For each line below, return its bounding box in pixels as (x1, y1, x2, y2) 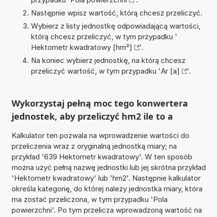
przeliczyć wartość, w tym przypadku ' (31, 66, 161, 76)
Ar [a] (160, 66, 180, 76)
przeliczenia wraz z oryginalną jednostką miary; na (11, 141, 177, 151)
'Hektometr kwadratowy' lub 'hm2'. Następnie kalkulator (11, 173, 201, 183)
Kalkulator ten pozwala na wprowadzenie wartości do (11, 130, 189, 140)
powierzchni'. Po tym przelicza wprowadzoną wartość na (11, 205, 202, 215)
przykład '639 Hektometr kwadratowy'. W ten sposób (11, 152, 192, 161)
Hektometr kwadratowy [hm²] (31, 42, 132, 52)
